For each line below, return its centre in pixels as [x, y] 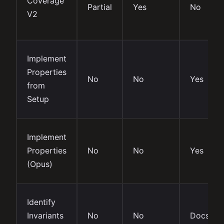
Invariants [45, 215]
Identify [41, 202]
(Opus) [40, 164]
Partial [100, 7]
